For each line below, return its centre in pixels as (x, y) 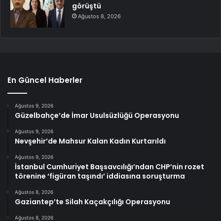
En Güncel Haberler (45, 80)
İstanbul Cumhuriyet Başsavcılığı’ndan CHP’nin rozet (110, 167)
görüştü (87, 6)
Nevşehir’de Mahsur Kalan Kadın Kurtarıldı (90, 141)
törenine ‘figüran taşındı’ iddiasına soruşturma (100, 176)
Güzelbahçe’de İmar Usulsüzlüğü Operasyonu (97, 116)
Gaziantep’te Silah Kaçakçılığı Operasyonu (92, 202)
